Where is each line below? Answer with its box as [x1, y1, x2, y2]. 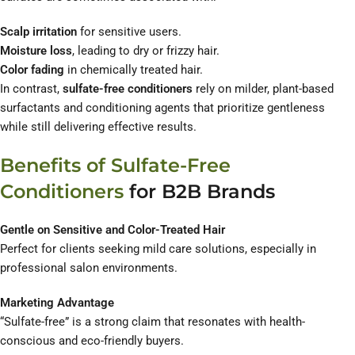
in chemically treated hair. [64, 63, 203, 78]
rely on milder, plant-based [193, 82, 334, 97]
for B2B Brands [124, 180, 275, 204]
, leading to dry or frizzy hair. [72, 44, 219, 59]
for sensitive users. [77, 25, 181, 40]
